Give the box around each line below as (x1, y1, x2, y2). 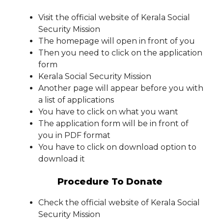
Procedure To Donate (57, 176, 163, 188)
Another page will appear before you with (38, 83, 203, 93)
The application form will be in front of (38, 119, 189, 129)
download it (38, 154, 85, 164)
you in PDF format (38, 131, 110, 140)
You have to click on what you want (38, 107, 178, 117)
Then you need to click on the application (38, 48, 202, 58)
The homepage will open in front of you (38, 36, 195, 46)
